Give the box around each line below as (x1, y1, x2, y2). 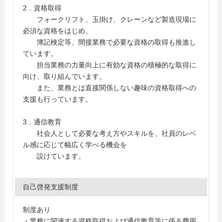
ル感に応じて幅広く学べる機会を (23, 141, 127, 149)
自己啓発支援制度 (23, 183, 78, 191)
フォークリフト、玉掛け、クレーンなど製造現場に (23, 15, 196, 23)
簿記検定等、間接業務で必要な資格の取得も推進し (23, 38, 196, 46)
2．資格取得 (23, 4, 61, 12)
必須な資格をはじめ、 (23, 27, 92, 35)
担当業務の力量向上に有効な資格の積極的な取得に (23, 61, 196, 69)
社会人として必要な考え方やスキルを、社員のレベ (23, 129, 196, 137)
